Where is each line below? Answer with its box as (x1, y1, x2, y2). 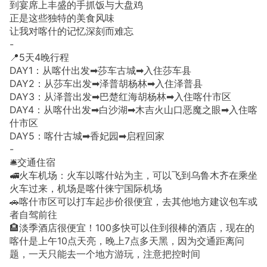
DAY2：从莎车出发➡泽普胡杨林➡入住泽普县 (10, 77, 203, 89)
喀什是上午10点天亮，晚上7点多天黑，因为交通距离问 (10, 234, 244, 247)
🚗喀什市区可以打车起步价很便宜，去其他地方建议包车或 (10, 195, 257, 207)
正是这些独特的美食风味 (10, 11, 114, 24)
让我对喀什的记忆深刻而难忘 (10, 24, 133, 37)
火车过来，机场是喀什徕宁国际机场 (10, 182, 162, 194)
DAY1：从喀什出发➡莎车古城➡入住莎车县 (10, 64, 191, 76)
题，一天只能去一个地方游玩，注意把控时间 (10, 247, 200, 260)
